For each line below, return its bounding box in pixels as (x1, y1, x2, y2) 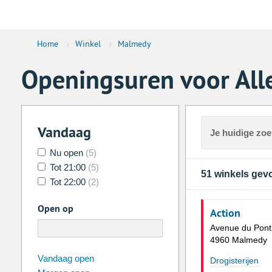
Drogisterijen (209, 256, 259, 266)
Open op (37, 202, 73, 216)
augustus (148, 251, 188, 262)
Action (209, 206, 240, 220)
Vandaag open (37, 253, 94, 264)
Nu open (47, 148, 86, 158)
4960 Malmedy (209, 235, 267, 245)
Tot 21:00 (47, 162, 88, 173)
